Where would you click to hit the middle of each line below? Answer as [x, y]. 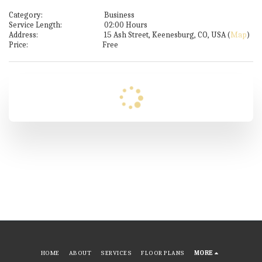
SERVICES [116, 253]
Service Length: [35, 25]
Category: [26, 15]
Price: [18, 45]
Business [118, 15]
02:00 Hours [125, 25]
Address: [23, 35]
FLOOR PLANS [163, 253]
